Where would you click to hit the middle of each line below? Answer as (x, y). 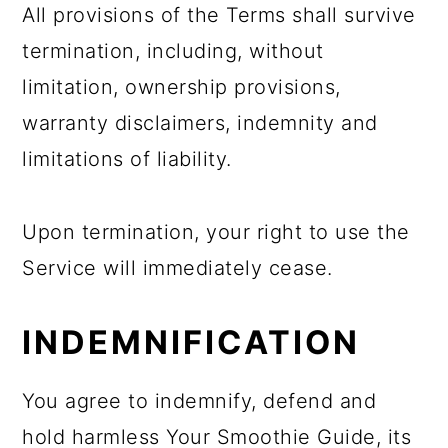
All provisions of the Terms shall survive (219, 15)
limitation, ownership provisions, (181, 87)
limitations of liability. (127, 159)
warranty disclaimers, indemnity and (200, 123)
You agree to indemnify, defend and (199, 401)
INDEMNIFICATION (191, 342)
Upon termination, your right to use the (216, 232)
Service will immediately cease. (177, 268)
